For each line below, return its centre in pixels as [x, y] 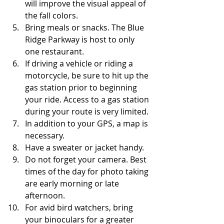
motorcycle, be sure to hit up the [88, 76]
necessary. [45, 136]
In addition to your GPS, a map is [87, 124]
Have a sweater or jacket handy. [84, 148]
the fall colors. [52, 16]
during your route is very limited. [87, 112]
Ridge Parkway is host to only [81, 40]
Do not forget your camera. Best [87, 160]
